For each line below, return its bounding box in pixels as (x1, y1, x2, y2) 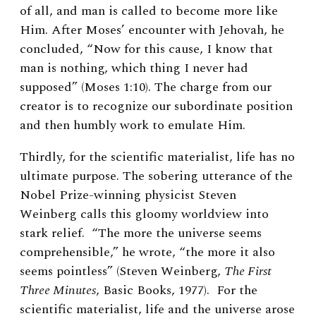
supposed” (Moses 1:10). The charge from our (20, 77, 272, 97)
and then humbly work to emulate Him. (20, 115, 253, 135)
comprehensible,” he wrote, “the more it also (20, 242, 275, 262)
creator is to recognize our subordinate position (20, 96, 293, 116)
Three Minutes (20, 280, 96, 300)
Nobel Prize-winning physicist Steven (20, 185, 236, 205)
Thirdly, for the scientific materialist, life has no (20, 147, 295, 166)
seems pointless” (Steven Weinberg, (20, 261, 224, 281)
